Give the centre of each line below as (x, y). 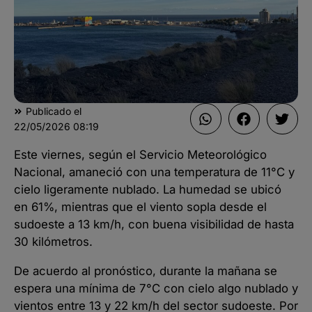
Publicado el (54, 111)
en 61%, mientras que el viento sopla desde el (140, 206)
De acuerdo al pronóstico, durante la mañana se (146, 271)
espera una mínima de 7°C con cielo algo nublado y (156, 288)
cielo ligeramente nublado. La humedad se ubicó (148, 189)
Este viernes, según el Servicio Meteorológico (140, 154)
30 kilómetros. (53, 241)
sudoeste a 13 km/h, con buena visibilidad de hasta (154, 224)
